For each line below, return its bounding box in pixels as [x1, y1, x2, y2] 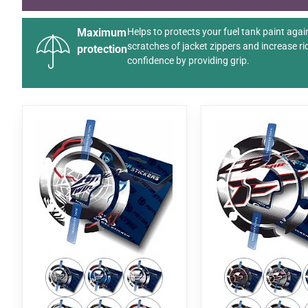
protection [77, 43, 127, 56]
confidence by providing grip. [127, 55, 250, 66]
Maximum [77, 26, 126, 39]
